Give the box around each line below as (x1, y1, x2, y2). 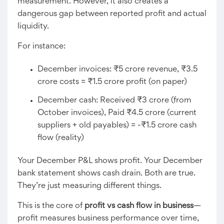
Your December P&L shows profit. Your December (17, 157, 202, 165)
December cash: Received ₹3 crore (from (37, 96, 191, 104)
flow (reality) (37, 134, 84, 142)
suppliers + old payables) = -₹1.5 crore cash (37, 121, 196, 129)
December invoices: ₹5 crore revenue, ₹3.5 (37, 65, 197, 73)
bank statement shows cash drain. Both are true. (17, 169, 195, 177)
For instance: (17, 42, 65, 50)
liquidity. (17, 22, 49, 30)
